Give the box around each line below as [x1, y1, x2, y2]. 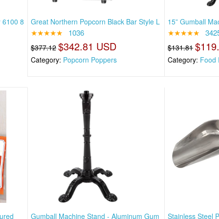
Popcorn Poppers [63, 54, 117, 65]
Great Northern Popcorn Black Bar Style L [31, 16, 160, 26]
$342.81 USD [58, 39, 116, 53]
